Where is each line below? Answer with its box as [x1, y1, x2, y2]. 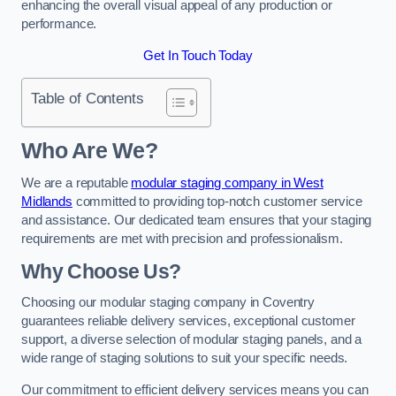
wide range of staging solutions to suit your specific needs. [21, 351, 348, 366]
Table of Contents [31, 89, 144, 108]
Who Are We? [21, 138, 157, 163]
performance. [21, 17, 97, 32]
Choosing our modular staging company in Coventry [21, 295, 316, 310]
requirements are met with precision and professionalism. [21, 232, 343, 247]
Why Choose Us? [21, 259, 181, 283]
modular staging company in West [131, 176, 324, 191]
